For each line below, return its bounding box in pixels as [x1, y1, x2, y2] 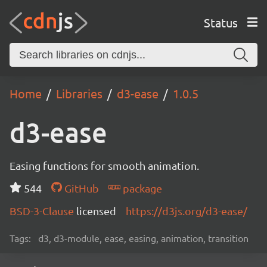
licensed [76, 204, 116, 217]
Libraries [56, 86, 103, 101]
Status [203, 14, 238, 30]
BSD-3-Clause [10, 204, 76, 217]
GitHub [61, 182, 99, 194]
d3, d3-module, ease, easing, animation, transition [38, 232, 249, 244]
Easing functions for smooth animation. [10, 159, 199, 172]
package [120, 182, 162, 194]
